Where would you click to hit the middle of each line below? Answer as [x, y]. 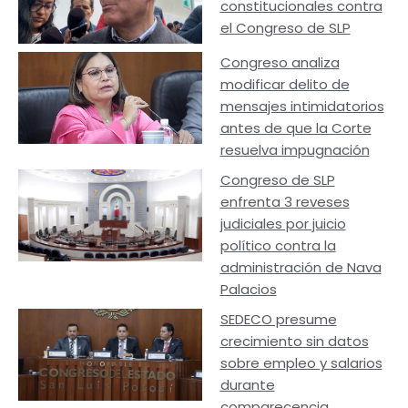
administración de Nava [301, 267]
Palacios [248, 289]
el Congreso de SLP [285, 28]
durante [247, 384]
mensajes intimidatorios [302, 106]
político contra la [278, 245]
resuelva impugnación [295, 149]
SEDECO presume [278, 319]
